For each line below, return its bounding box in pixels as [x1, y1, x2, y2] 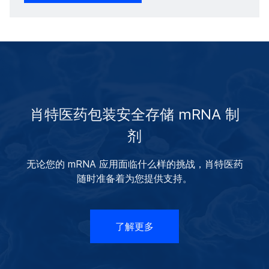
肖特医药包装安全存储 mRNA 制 [29, 105, 240, 123]
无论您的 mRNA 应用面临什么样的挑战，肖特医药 [26, 157, 243, 170]
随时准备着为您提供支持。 [77, 172, 192, 184]
